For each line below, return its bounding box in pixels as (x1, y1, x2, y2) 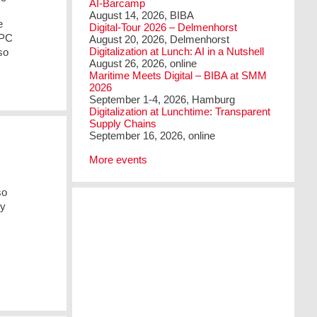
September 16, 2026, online (89, 129, 216, 142)
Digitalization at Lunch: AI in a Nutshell (89, 45, 265, 57)
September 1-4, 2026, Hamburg (89, 93, 236, 105)
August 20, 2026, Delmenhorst (89, 33, 230, 45)
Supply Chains (89, 117, 157, 129)
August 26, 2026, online (89, 57, 197, 69)
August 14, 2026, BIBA (89, 8, 195, 21)
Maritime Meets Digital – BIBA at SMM (89, 69, 267, 81)
